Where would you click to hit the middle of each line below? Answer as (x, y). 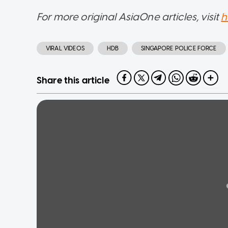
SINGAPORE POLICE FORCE (179, 48)
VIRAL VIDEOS (65, 48)
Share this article (73, 80)
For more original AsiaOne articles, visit (129, 17)
